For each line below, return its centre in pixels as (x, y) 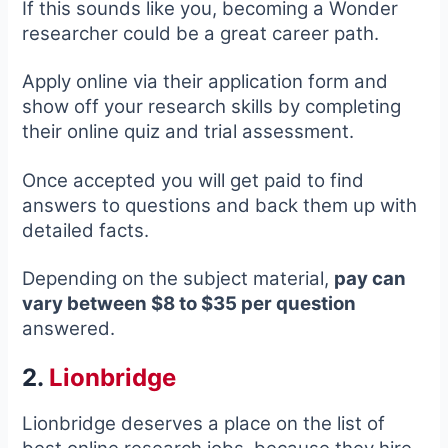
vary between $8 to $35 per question (189, 304)
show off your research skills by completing (212, 107)
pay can (370, 279)
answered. (69, 329)
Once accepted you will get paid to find (193, 180)
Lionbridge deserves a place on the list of (204, 424)
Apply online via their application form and (205, 82)
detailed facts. (86, 230)
